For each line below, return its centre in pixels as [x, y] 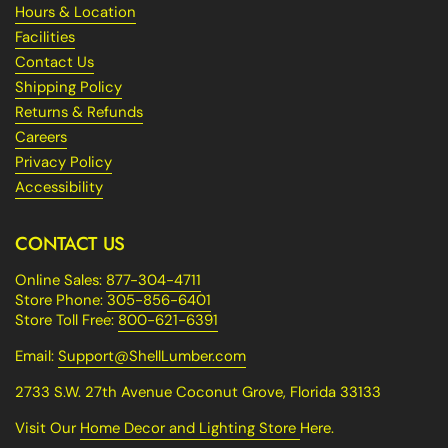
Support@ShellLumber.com [152, 356]
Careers [41, 137]
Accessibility [59, 187]
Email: [36, 356]
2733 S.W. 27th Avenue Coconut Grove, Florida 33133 [198, 392]
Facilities [45, 37]
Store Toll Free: [66, 320]
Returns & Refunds [79, 112]
